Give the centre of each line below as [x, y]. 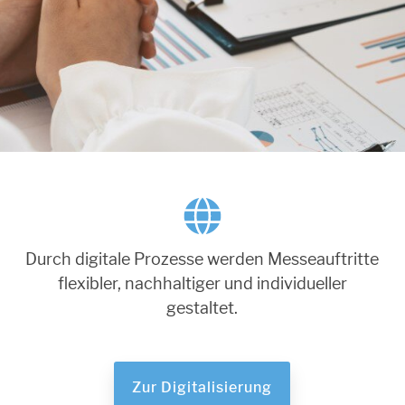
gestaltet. [202, 308]
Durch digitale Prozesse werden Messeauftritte [202, 259]
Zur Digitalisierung [202, 387]
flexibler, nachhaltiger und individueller [202, 284]
